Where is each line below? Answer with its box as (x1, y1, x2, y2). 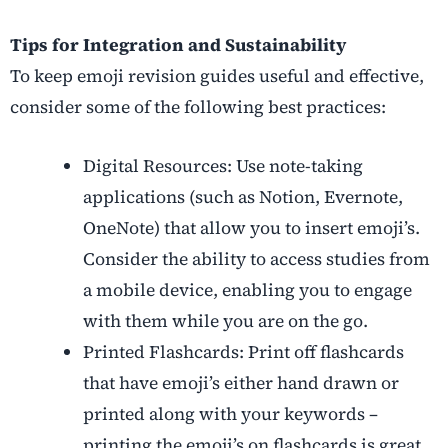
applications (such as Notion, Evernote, (82, 184, 403, 209)
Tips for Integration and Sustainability (10, 32, 346, 57)
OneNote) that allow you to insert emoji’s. (82, 215, 420, 240)
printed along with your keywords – (82, 401, 378, 426)
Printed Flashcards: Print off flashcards (82, 339, 404, 364)
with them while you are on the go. (82, 308, 368, 333)
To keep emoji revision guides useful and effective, (10, 63, 424, 88)
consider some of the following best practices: (10, 94, 386, 119)
